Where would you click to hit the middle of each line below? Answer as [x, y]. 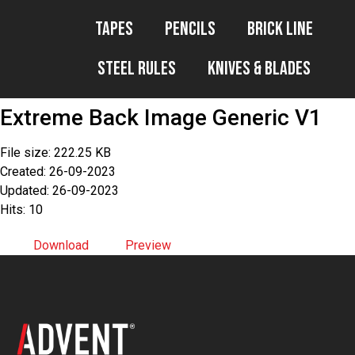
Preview [148, 245]
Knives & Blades [259, 69]
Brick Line [280, 29]
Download [61, 245]
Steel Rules [136, 69]
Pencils [190, 29]
